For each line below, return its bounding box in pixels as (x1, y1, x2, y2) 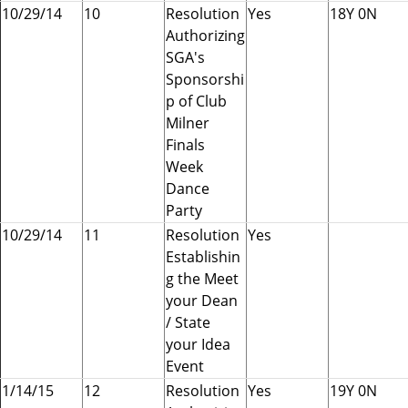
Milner (166, 112, 209, 133)
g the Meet (166, 268, 239, 289)
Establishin (166, 246, 240, 267)
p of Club (166, 90, 227, 111)
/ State (166, 311, 210, 332)
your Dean (166, 290, 238, 311)
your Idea (166, 333, 230, 354)
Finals (166, 134, 205, 155)
